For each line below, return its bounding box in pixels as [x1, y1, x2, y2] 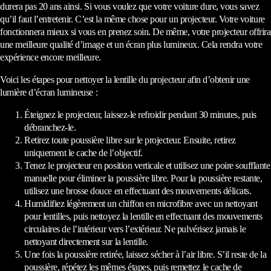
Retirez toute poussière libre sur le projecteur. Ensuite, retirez [24, 135, 236, 146]
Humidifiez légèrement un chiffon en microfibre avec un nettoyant [24, 198, 258, 209]
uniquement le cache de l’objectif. [24, 148, 143, 158]
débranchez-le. [24, 122, 76, 133]
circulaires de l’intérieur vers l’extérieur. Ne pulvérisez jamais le [24, 224, 246, 235]
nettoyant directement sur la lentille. [24, 237, 148, 247]
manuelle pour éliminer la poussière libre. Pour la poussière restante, [24, 173, 263, 184]
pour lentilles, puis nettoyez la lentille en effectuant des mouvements [24, 211, 263, 222]
